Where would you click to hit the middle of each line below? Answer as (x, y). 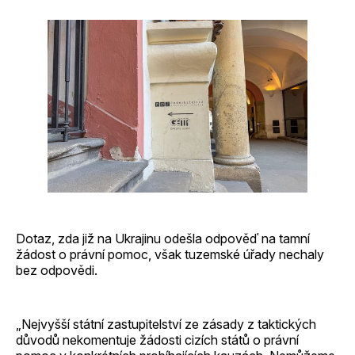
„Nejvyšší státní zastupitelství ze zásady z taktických (166, 324)
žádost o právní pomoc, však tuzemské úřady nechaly (170, 255)
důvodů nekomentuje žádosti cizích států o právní (157, 340)
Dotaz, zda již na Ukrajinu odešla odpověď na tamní (163, 239)
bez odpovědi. (57, 271)
